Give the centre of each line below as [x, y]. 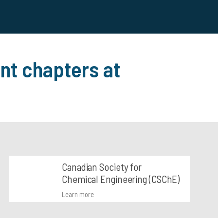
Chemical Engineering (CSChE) [121, 179]
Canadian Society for [102, 167]
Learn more [78, 194]
